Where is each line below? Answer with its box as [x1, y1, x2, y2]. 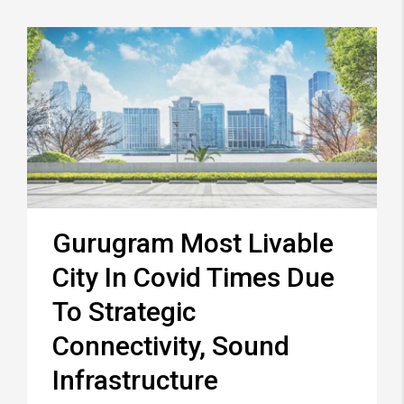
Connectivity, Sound [52, 330, 289, 363]
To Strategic [52, 296, 196, 328]
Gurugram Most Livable [52, 227, 334, 260]
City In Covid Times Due [52, 262, 335, 294]
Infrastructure [52, 364, 218, 397]
